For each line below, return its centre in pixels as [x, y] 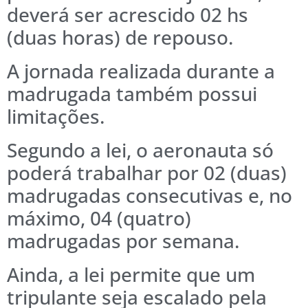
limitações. [56, 116]
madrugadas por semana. [123, 240]
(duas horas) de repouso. [120, 37]
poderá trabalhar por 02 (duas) [147, 172]
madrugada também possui [132, 93]
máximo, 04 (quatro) [99, 218]
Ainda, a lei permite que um [131, 274]
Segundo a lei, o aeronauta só [140, 150]
